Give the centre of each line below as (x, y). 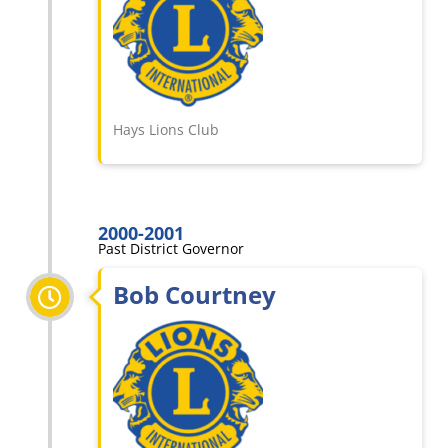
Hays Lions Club (166, 130)
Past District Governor (171, 249)
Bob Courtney (194, 295)
